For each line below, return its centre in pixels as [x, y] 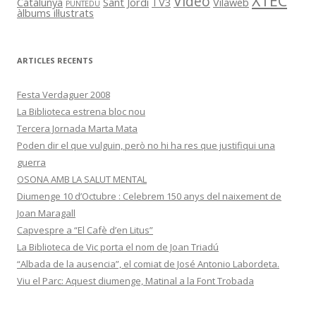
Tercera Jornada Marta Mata [77, 128]
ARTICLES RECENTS [55, 60]
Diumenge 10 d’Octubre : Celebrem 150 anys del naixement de [149, 196]
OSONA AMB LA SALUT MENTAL [82, 179]
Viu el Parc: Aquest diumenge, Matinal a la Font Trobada [135, 280]
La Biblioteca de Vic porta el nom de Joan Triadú [118, 247]
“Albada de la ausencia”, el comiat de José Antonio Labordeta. [148, 263]
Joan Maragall [46, 213]
